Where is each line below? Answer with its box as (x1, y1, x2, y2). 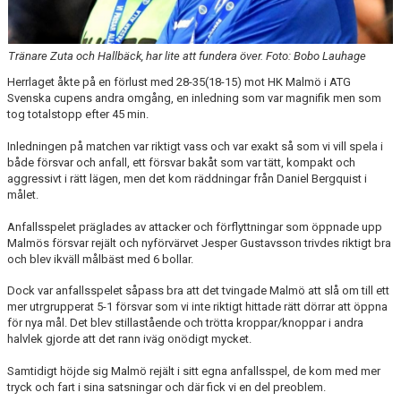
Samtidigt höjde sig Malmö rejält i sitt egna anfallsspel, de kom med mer (7, 363, 380, 378)
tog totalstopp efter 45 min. (7, 107, 151, 121)
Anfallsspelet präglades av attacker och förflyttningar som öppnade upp (7, 219, 382, 234)
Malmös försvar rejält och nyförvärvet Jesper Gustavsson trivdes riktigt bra (7, 235, 391, 250)
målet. (7, 187, 41, 201)
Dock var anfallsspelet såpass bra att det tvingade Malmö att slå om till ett (7, 283, 389, 297)
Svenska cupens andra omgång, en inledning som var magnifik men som (7, 90, 381, 105)
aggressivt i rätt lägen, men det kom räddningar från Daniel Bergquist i (7, 171, 367, 185)
